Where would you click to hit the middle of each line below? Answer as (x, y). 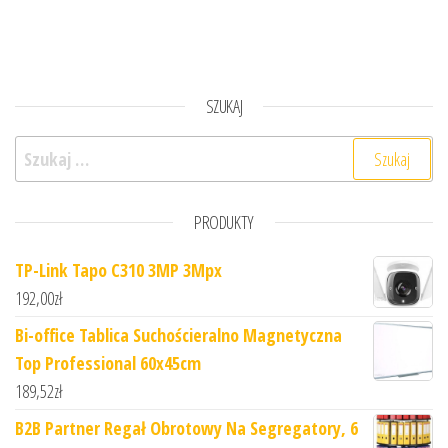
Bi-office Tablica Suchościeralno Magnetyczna (178, 335)
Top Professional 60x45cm (108, 363)
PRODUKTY (224, 222)
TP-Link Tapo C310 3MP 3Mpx (118, 270)
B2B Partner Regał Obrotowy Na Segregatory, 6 (186, 428)
